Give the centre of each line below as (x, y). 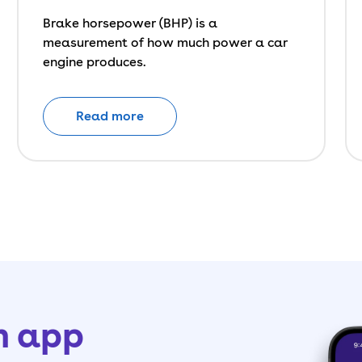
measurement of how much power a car (166, 42)
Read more (110, 116)
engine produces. (95, 62)
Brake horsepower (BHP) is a (130, 23)
